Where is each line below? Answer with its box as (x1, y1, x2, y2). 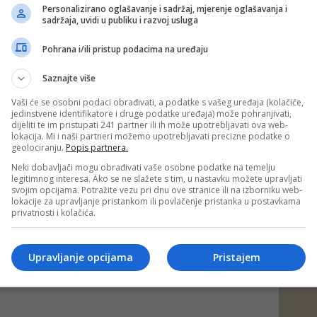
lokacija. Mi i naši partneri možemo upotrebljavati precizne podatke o (11, 130, 290, 142)
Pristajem (212, 250, 260, 264)
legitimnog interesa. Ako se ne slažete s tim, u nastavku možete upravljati (11, 173, 302, 185)
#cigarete (52, 78, 100, 91)
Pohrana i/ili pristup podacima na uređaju (42, 42, 208, 55)
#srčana (190, 78, 231, 91)
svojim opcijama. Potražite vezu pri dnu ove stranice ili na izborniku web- (11, 184, 302, 196)
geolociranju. (11, 142, 66, 154)
